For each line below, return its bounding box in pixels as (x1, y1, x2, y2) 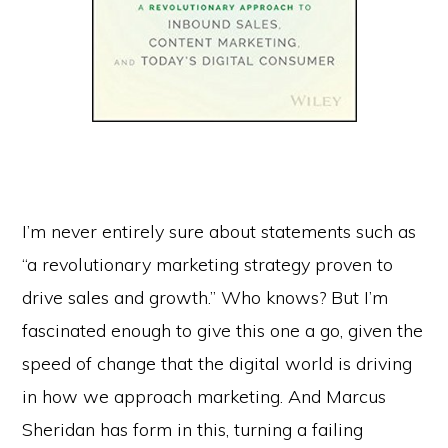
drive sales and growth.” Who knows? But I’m (22, 285, 389, 309)
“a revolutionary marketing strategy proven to (22, 252, 394, 276)
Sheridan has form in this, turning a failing (22, 417, 364, 441)
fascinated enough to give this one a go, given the (22, 318, 424, 342)
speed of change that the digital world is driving (22, 351, 413, 375)
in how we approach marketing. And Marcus (22, 384, 387, 408)
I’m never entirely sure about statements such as (22, 219, 417, 243)
